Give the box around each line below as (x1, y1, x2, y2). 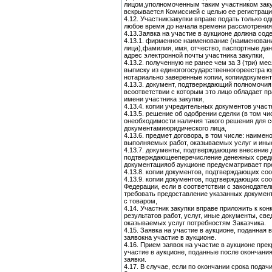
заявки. (124, 256, 146, 263)
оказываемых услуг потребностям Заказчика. (124, 219, 266, 226)
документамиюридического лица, (124, 124, 226, 132)
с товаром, (124, 197, 157, 205)
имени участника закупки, (124, 95, 204, 103)
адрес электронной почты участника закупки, (124, 52, 264, 59)
